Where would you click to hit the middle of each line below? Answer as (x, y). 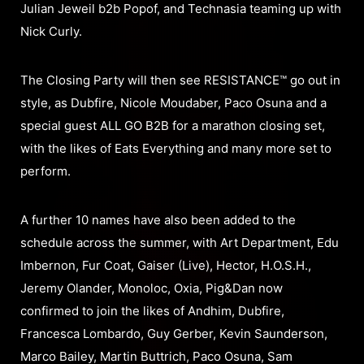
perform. (45, 171)
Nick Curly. (51, 32)
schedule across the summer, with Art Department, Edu (180, 243)
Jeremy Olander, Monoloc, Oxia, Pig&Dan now (152, 288)
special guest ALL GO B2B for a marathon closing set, (173, 126)
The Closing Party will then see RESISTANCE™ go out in (180, 80)
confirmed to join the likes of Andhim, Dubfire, (152, 311)
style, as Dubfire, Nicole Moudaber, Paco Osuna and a (173, 103)
